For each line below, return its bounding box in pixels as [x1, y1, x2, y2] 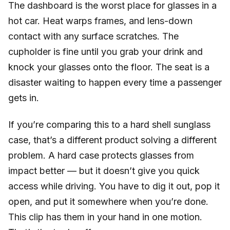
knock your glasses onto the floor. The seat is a [8, 61, 209, 72]
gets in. [8, 92, 39, 103]
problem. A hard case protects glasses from [8, 149, 194, 161]
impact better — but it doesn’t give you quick [8, 165, 200, 176]
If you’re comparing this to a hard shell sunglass [8, 119, 210, 130]
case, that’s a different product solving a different [8, 134, 217, 145]
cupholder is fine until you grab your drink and [8, 46, 203, 57]
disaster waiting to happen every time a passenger [8, 76, 222, 88]
